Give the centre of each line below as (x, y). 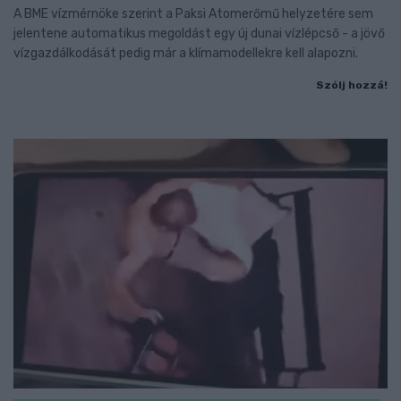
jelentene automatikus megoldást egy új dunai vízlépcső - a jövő (199, 34)
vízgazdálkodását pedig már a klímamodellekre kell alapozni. (186, 54)
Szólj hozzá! (352, 85)
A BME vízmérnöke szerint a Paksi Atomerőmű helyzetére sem (193, 14)
